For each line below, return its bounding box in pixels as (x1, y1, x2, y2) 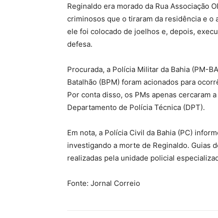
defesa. (67, 39, 92, 49)
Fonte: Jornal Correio (67, 179, 140, 188)
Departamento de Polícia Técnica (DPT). (67, 103, 205, 112)
